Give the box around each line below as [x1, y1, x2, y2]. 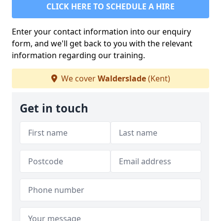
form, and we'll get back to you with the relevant [12, 38, 192, 49]
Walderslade [97, 73, 146, 84]
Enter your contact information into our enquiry [12, 26, 191, 37]
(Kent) [146, 73, 170, 84]
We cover [59, 73, 98, 84]
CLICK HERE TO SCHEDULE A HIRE [46, 1, 175, 12]
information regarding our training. [12, 50, 145, 61]
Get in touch [20, 101, 88, 116]
